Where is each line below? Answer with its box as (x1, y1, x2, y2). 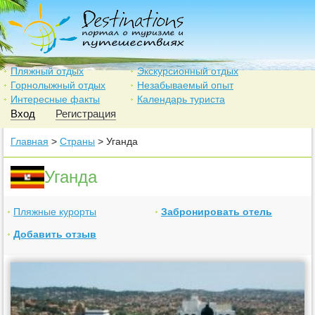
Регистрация (56, 108, 116, 120)
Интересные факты (11, 94, 100, 105)
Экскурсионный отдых (137, 65, 238, 77)
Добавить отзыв (13, 229, 96, 240)
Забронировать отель (161, 206, 272, 217)
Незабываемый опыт (137, 79, 233, 91)
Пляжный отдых (11, 65, 84, 77)
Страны (60, 136, 95, 147)
